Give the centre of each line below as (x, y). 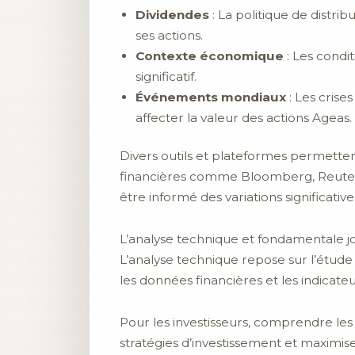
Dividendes (172, 14)
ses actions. (169, 35)
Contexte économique (210, 55)
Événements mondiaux (211, 97)
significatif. (166, 76)
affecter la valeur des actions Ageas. (244, 117)
